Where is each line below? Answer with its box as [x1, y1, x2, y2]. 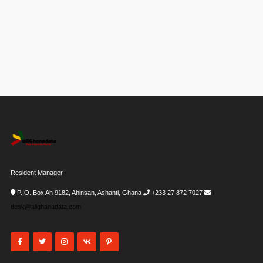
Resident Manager [10, 169, 63, 176]
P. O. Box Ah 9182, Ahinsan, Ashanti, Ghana [16, 189, 141, 196]
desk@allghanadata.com [10, 203, 81, 210]
